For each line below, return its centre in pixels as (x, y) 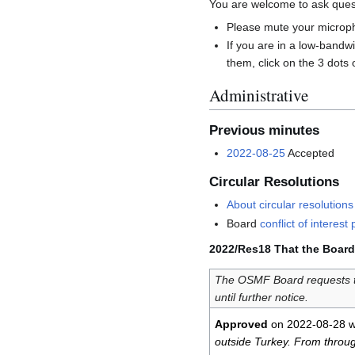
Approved (241, 324)
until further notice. (261, 298)
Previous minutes (264, 131)
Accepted (310, 153)
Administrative (259, 95)
